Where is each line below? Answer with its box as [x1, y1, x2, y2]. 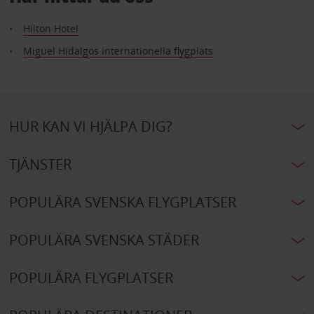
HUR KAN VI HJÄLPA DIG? [8, 117, 172, 137]
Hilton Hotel [22, 22, 78, 36]
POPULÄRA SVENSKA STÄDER [8, 231, 199, 250]
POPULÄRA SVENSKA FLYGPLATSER [8, 193, 236, 212]
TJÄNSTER [8, 155, 71, 175]
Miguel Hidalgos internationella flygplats [22, 44, 213, 58]
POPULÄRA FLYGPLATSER [8, 268, 173, 288]
